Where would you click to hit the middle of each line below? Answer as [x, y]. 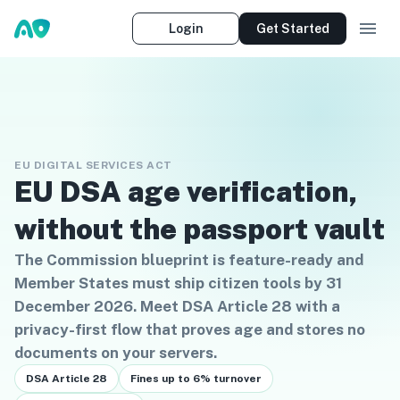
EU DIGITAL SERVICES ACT [93, 165]
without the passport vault [200, 229]
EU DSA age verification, [186, 192]
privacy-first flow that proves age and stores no [190, 329]
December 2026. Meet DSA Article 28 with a [177, 306]
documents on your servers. [116, 353]
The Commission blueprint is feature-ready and [189, 260]
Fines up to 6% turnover [196, 379]
